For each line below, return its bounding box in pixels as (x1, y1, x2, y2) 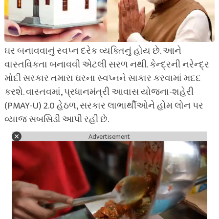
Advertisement (88, 131, 131, 142)
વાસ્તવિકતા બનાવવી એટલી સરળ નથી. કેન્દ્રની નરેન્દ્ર (4, 57, 209, 72)
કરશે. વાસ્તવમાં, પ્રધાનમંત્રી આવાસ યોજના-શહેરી (4, 85, 194, 100)
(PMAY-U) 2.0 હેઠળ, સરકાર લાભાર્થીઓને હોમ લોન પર (4, 98, 203, 113)
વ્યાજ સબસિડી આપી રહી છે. (4, 112, 109, 127)
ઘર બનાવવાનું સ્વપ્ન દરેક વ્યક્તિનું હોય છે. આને (4, 44, 181, 59)
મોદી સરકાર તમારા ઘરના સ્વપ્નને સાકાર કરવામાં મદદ (4, 71, 201, 86)
